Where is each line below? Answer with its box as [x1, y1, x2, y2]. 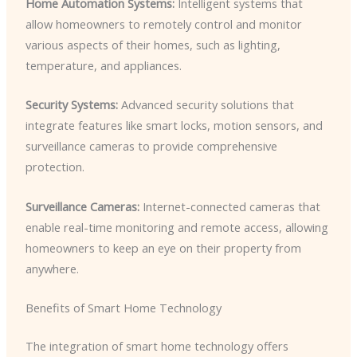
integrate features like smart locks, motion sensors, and [25, 117, 323, 134]
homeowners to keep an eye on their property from [25, 239, 301, 256]
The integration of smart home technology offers [25, 338, 288, 355]
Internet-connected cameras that [139, 198, 320, 214]
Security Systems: [25, 96, 118, 113]
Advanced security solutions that [117, 96, 294, 113]
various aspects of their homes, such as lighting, [25, 37, 280, 53]
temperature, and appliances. [25, 57, 182, 74]
